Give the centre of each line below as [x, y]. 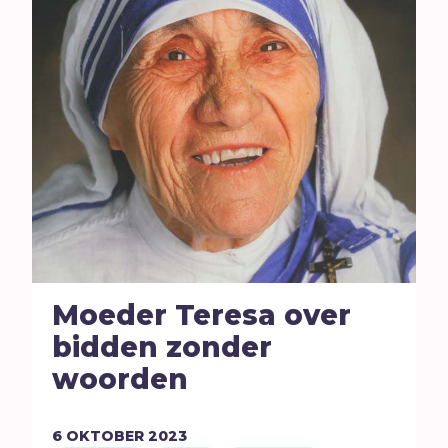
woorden [120, 378]
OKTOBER [105, 436]
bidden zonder [162, 346]
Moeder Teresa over [202, 314]
